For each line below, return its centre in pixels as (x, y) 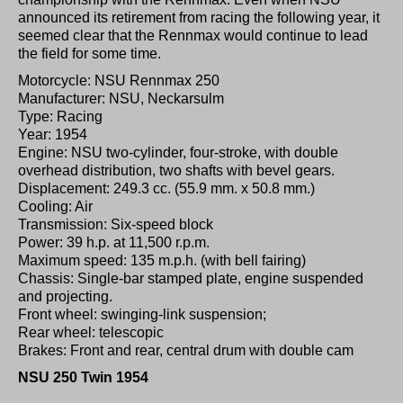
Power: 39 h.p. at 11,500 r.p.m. (114, 242)
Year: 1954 (53, 134)
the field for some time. (90, 53)
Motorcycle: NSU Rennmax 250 (119, 80)
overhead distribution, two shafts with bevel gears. (176, 170)
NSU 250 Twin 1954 (83, 377)
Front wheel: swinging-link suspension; (142, 314)
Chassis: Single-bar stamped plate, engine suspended (191, 278)
